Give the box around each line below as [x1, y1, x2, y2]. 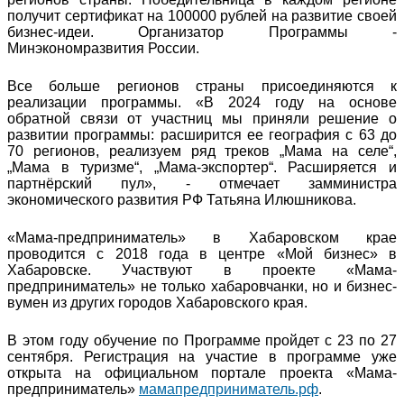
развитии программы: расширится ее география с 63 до [7, 126, 397, 142]
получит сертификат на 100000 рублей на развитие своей [7, 7, 397, 23]
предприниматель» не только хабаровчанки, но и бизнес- [7, 278, 397, 294]
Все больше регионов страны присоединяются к [7, 78, 397, 94]
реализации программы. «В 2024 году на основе [7, 94, 397, 110]
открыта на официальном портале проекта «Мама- [7, 364, 397, 381]
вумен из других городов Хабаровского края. [7, 294, 308, 310]
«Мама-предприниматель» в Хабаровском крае [7, 229, 397, 245]
